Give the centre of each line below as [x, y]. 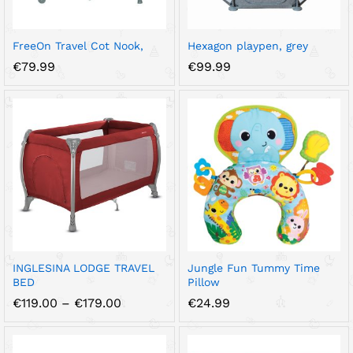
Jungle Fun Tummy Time [253, 268]
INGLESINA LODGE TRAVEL [84, 268]
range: [140, 315]
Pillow [203, 282]
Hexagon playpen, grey [247, 45]
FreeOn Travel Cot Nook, [78, 45]
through [145, 340]
